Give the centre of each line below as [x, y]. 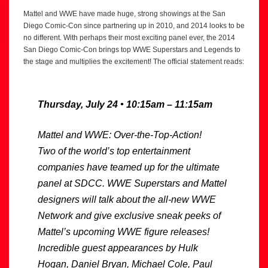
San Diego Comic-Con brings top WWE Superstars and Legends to [132, 49]
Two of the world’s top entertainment [114, 151]
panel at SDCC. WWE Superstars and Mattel [132, 183]
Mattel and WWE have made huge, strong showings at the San [124, 13]
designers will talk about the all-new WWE [127, 199]
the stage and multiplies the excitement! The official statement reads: [134, 61]
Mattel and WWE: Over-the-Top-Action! [120, 135]
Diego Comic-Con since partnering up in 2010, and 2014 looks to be [134, 25]
